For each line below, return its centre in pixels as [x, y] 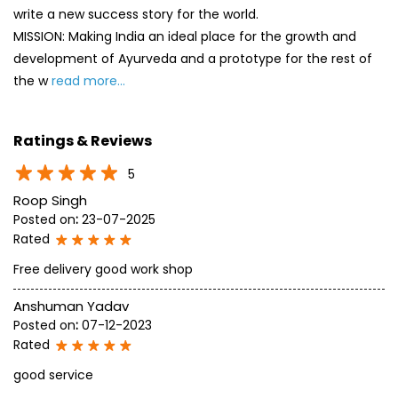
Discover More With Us [97, 320]
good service [53, 215]
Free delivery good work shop [103, 109]
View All [191, 263]
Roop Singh [50, 40]
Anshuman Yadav [71, 146]
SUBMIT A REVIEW [84, 263]
